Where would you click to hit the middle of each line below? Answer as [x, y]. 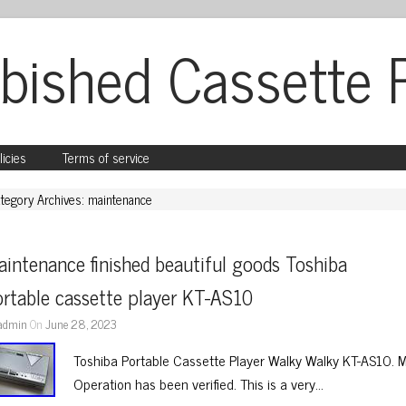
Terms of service [106, 158]
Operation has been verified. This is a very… [199, 383]
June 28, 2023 [82, 324]
